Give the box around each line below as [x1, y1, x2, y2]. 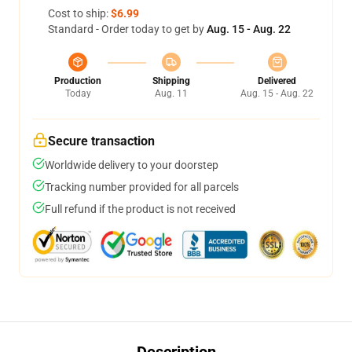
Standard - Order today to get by [48, 23, 207, 35]
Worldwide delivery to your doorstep [45, 159, 218, 171]
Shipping [152, 75, 190, 86]
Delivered [258, 75, 296, 86]
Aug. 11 [154, 88, 188, 99]
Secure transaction [48, 134, 155, 148]
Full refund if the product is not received [45, 203, 236, 215]
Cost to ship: [48, 7, 111, 20]
